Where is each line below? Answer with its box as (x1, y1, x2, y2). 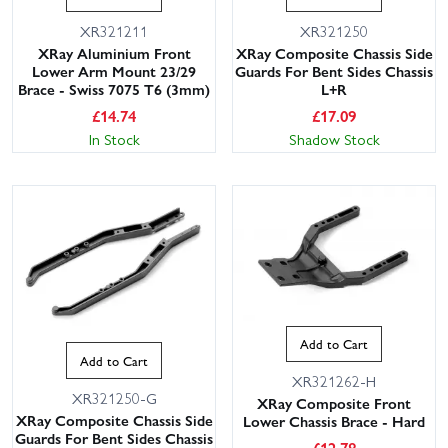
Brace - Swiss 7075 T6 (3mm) (18, 77, 210, 100)
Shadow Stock (288, 127, 380, 150)
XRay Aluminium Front (37, 41, 191, 64)
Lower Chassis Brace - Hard (243, 410, 425, 433)
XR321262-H (292, 370, 376, 393)
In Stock (88, 127, 140, 150)
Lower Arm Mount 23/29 (32, 59, 196, 82)
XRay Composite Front (257, 392, 411, 415)
